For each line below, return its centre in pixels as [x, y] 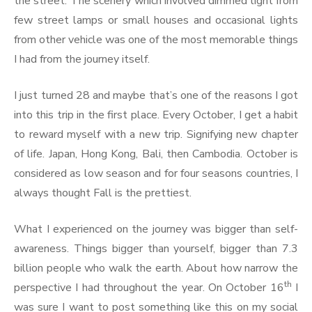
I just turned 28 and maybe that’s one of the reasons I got [156, 95]
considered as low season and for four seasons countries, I [156, 173]
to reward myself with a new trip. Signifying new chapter [156, 134]
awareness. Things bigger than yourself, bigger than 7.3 [156, 248]
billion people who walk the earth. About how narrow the [156, 268]
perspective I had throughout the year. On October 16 [149, 287]
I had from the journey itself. [82, 59]
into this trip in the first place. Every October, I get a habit [156, 115]
